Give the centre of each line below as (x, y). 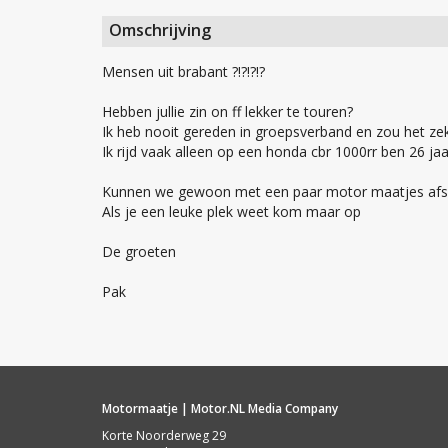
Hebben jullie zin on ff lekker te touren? (227, 112)
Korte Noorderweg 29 (164, 436)
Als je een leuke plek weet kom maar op (231, 212)
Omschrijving (160, 30)
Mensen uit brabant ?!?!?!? (183, 72)
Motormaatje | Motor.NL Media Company (220, 409)
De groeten (139, 252)
